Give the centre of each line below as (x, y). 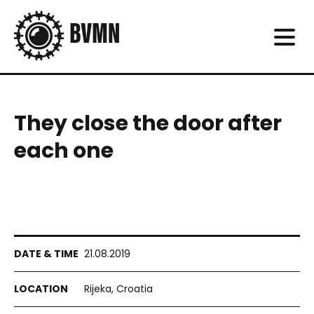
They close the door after (148, 123)
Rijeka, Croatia (118, 289)
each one (64, 151)
